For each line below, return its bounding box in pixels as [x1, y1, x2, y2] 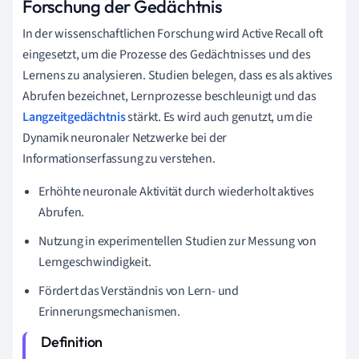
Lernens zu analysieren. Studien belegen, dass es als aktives [22, 66, 333, 84]
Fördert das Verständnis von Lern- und [38, 281, 239, 300]
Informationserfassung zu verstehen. [22, 149, 216, 167]
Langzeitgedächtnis [22, 107, 126, 126]
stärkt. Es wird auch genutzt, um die [125, 107, 313, 126]
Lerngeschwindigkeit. [38, 252, 151, 271]
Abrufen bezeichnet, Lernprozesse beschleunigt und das [22, 87, 317, 105]
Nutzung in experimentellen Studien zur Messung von [38, 232, 317, 250]
